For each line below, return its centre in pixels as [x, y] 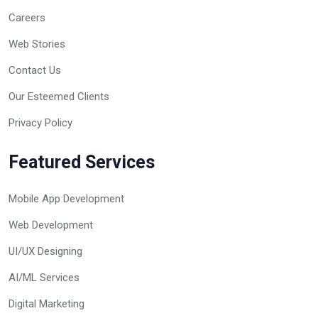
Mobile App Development [66, 199]
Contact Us [35, 70]
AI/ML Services [44, 278]
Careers [27, 18]
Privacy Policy [40, 123]
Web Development [51, 225]
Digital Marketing [46, 304]
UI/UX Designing [45, 251]
